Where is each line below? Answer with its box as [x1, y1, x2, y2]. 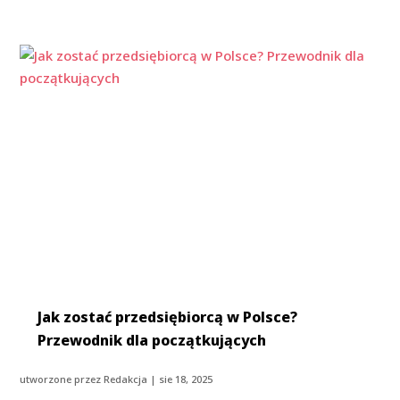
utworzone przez [20, 371, 104, 386]
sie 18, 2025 [159, 371, 213, 386]
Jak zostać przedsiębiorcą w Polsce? [37, 306, 298, 327]
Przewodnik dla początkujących [37, 329, 267, 350]
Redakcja [104, 371, 148, 386]
